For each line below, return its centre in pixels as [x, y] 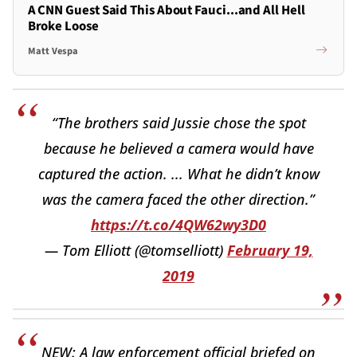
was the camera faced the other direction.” [178, 199]
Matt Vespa [53, 51]
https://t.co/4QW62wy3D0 [178, 224]
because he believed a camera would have [178, 148]
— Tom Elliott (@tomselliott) [135, 250]
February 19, [270, 250]
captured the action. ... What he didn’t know [178, 173]
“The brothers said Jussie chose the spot [178, 122]
